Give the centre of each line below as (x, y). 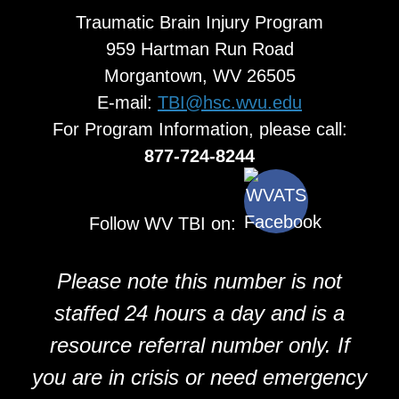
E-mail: (127, 102)
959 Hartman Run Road (199, 49)
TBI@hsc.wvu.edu (230, 102)
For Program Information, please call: (199, 129)
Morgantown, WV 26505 (199, 75)
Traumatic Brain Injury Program (199, 22)
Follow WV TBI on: (163, 223)
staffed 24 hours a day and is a (199, 313)
